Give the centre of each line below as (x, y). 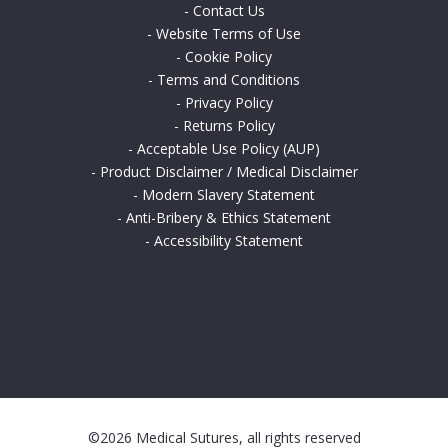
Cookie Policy (228, 57)
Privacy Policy (228, 103)
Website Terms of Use (228, 34)
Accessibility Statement (228, 241)
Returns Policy (228, 126)
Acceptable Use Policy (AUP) (228, 149)
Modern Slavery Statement (228, 195)
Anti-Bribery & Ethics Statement (228, 218)
